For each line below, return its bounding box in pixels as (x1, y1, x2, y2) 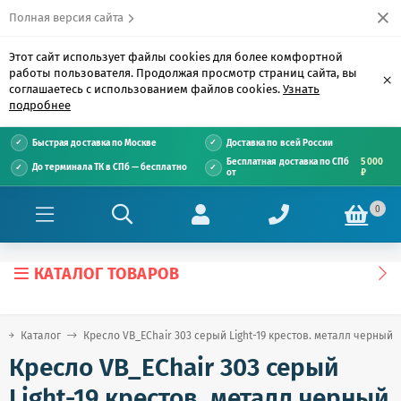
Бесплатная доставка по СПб (226, 157, 350, 167)
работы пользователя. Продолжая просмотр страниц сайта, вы (9, 66, 357, 80)
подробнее (9, 98, 71, 112)
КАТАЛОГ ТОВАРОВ (33, 264, 179, 284)
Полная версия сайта (9, 11, 124, 24)
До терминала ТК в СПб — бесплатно (32, 162, 187, 173)
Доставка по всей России (226, 137, 334, 149)
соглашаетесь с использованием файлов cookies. (9, 82, 283, 96)
